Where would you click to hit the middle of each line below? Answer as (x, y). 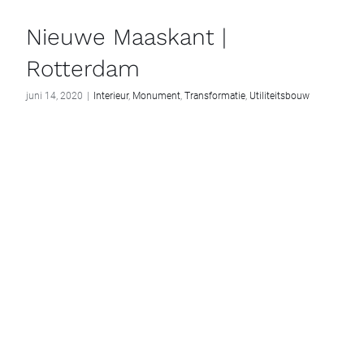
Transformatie (215, 96)
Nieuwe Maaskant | (126, 37)
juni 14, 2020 (54, 96)
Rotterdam (83, 69)
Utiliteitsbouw (279, 96)
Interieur (111, 96)
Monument (156, 96)
